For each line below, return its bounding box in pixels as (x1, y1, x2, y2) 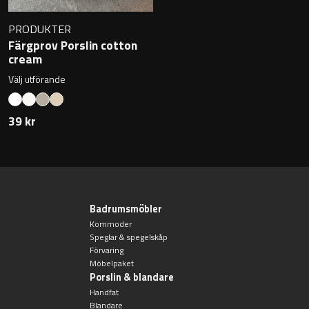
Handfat (89, 286, 119, 299)
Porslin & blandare (89, 270, 174, 286)
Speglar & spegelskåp (89, 230, 168, 244)
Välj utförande (8, 72, 66, 87)
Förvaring (89, 243, 123, 257)
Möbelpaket (89, 257, 134, 270)
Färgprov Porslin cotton (8, 36, 137, 55)
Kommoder (89, 217, 132, 231)
